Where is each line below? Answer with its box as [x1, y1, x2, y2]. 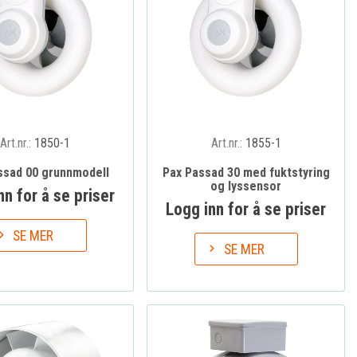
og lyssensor [210, 178, 282, 194]
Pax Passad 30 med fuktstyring [162, 164, 330, 180]
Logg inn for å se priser [166, 198, 327, 219]
